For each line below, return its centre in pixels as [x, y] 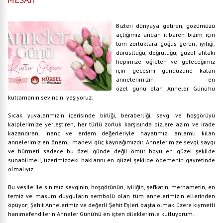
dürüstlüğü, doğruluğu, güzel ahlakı [165, 53]
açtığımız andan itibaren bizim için [165, 35]
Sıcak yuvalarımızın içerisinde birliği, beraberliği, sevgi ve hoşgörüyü [111, 115]
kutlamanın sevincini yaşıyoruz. [51, 97]
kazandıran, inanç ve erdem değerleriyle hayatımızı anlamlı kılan [111, 133]
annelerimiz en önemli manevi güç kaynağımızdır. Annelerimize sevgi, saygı [111, 142]
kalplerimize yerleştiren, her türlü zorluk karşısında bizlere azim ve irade [111, 124]
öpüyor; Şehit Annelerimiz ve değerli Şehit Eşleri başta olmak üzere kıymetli [111, 205]
